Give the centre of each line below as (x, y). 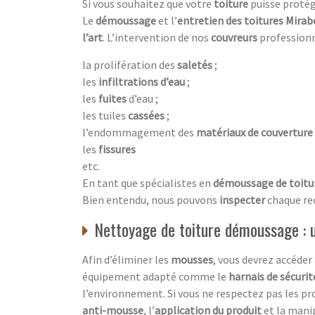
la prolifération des (130, 64)
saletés (196, 64)
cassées (146, 115)
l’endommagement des (139, 132)
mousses (192, 259)
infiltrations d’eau (142, 81)
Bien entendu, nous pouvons (151, 199)
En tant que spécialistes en (148, 182)
